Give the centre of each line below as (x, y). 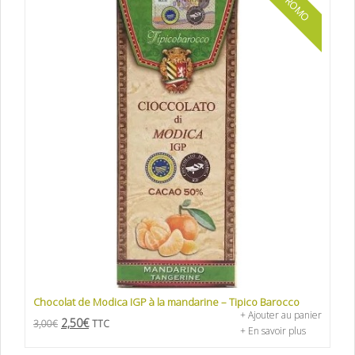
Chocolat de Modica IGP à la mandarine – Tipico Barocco (166, 302)
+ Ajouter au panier (281, 315)
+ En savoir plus (273, 330)
